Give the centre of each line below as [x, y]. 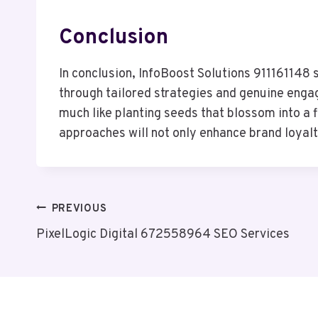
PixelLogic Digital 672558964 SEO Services [163, 234]
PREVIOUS [79, 209]
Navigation [88, 246]
